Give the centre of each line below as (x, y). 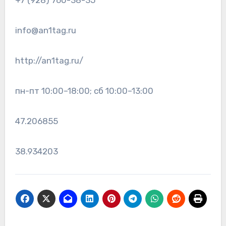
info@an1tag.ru (45, 31)
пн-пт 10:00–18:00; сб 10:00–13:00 (84, 91)
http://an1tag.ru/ (49, 61)
